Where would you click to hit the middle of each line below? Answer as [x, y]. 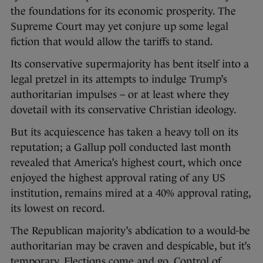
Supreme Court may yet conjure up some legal [119, 26]
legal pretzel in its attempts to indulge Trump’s [119, 79]
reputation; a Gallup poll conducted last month [121, 147]
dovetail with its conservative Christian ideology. [124, 109]
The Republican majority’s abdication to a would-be [130, 230]
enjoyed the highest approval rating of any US [118, 178]
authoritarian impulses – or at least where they [120, 94]
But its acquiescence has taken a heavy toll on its [124, 132]
